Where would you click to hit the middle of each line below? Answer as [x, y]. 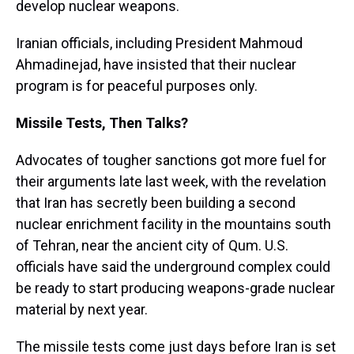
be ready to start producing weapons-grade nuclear [175, 288]
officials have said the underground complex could [173, 267]
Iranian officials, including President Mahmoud [159, 43]
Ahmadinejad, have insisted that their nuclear [156, 64]
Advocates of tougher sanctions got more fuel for [171, 160]
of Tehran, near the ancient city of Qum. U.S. [152, 245]
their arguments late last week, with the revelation [171, 181]
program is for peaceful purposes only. [137, 86]
